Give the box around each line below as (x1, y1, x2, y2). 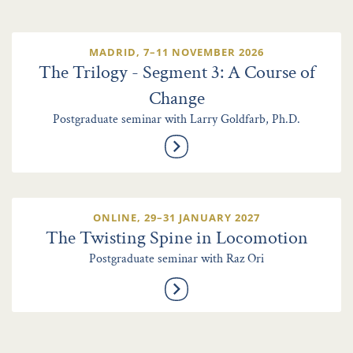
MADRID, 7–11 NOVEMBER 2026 (89, 45, 264, 60)
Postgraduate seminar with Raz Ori (89, 251, 264, 268)
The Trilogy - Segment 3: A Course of (38, 60, 315, 85)
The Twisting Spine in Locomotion (45, 225, 308, 251)
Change (148, 86, 205, 111)
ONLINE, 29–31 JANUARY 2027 (93, 210, 260, 225)
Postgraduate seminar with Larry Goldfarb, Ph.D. (53, 111, 300, 128)
